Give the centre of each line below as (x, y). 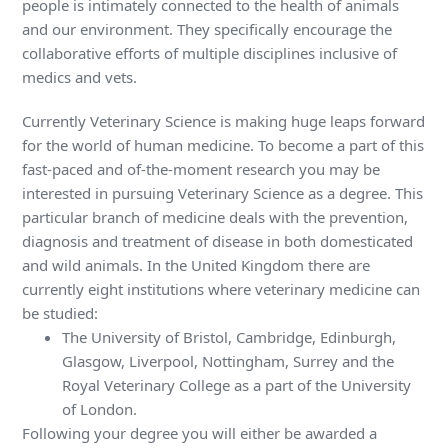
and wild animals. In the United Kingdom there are (196, 265)
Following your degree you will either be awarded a (200, 433)
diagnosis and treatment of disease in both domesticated (218, 241)
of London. (100, 409)
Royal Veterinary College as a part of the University (237, 385)
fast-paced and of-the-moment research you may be (201, 169)
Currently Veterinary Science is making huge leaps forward (224, 121)
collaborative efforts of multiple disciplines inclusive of (210, 53)
